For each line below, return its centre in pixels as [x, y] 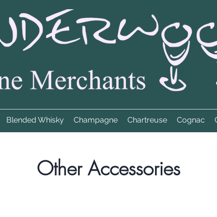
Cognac [191, 120]
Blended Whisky [35, 120]
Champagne [96, 120]
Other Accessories [108, 169]
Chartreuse [147, 120]
